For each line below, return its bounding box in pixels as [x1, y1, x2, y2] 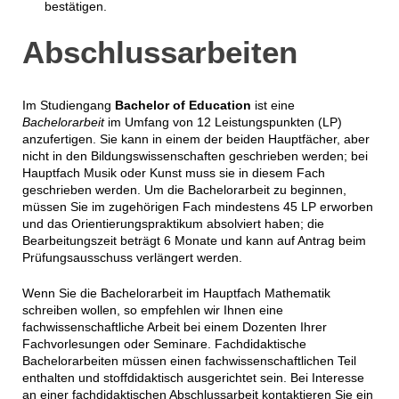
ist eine [250, 97, 295, 112]
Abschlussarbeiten [21, 34, 297, 69]
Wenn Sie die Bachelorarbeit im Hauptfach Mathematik [21, 285, 330, 300]
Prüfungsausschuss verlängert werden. [21, 249, 242, 265]
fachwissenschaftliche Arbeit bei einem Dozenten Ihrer [21, 319, 327, 334]
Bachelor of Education [114, 97, 251, 112]
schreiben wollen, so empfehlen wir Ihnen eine [21, 302, 283, 317]
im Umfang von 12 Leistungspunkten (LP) [107, 114, 342, 129]
